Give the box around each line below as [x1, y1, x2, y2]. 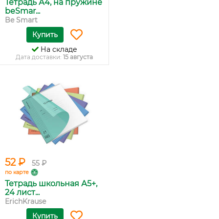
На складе [38, 45, 77, 54]
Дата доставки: [16, 53, 63, 61]
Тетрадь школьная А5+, [5, 179, 97, 188]
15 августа [63, 53, 93, 61]
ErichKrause [5, 197, 46, 206]
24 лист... [5, 188, 40, 197]
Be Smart [5, 16, 38, 24]
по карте [5, 169, 29, 175]
